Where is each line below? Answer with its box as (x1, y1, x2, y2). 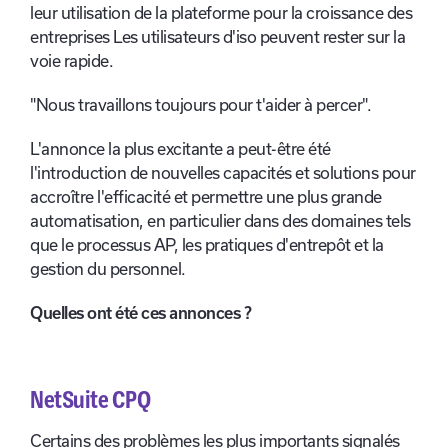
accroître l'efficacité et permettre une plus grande (30, 188, 382, 207)
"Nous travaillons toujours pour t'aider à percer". (30, 96, 371, 115)
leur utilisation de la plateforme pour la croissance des (30, 4, 412, 23)
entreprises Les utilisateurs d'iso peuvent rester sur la (30, 28, 405, 47)
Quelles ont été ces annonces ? (30, 304, 251, 323)
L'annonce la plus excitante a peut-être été (30, 140, 331, 159)
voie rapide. (30, 52, 120, 71)
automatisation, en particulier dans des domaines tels (30, 212, 411, 231)
